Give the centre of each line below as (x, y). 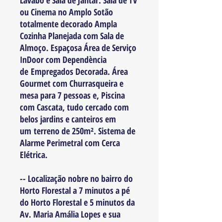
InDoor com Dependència (63, 59)
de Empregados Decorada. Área (74, 71)
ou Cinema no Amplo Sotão (66, 12)
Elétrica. (34, 155)
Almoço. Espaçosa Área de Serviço (78, 48)
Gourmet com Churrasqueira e (72, 83)
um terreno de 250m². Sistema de (78, 131)
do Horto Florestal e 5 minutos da (77, 202)
